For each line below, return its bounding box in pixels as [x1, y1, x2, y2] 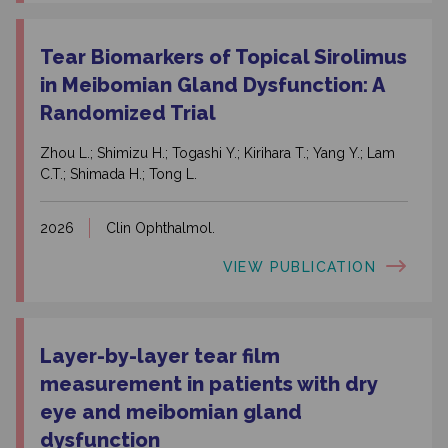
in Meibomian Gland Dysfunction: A [40, 73, 384, 98]
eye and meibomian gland [40, 400, 302, 425]
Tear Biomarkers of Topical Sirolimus [40, 45, 407, 70]
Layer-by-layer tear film [40, 344, 280, 369]
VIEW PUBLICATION [222, 258, 376, 275]
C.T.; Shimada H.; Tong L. [40, 166, 197, 183]
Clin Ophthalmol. [106, 220, 215, 237]
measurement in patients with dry [40, 372, 378, 397]
